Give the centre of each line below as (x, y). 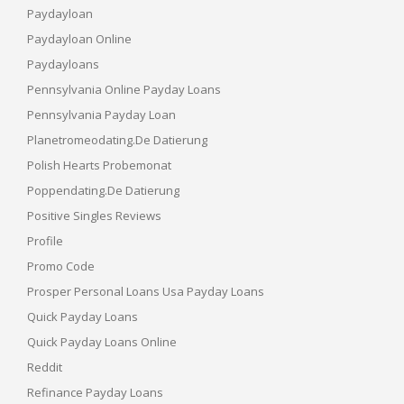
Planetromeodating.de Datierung (117, 139)
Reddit (45, 367)
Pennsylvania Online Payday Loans (124, 89)
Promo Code (61, 266)
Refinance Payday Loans (95, 392)
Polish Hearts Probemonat (99, 165)
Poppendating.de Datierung (103, 190)
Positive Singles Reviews (94, 215)
